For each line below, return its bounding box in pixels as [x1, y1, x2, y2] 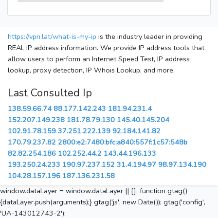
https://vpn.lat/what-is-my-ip [8, 32, 96, 42]
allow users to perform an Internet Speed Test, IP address [8, 54, 190, 64]
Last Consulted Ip [8, 86, 92, 101]
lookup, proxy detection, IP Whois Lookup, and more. [8, 65, 175, 75]
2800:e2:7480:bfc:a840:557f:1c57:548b [58, 137, 187, 147]
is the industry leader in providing [96, 32, 202, 42]
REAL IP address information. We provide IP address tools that [8, 43, 204, 53]
